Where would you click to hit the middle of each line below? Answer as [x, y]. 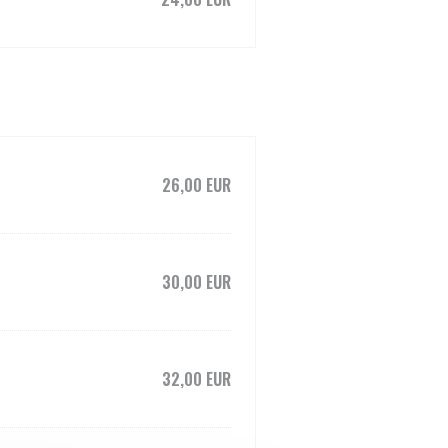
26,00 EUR [196, 185]
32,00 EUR [196, 379]
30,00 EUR [196, 282]
